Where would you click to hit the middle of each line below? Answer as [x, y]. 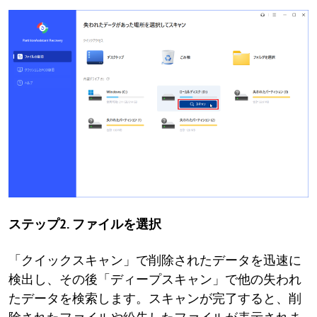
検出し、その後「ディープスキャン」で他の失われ [155, 279]
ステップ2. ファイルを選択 [85, 224]
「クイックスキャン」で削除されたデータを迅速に [155, 260]
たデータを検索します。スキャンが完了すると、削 [155, 299]
